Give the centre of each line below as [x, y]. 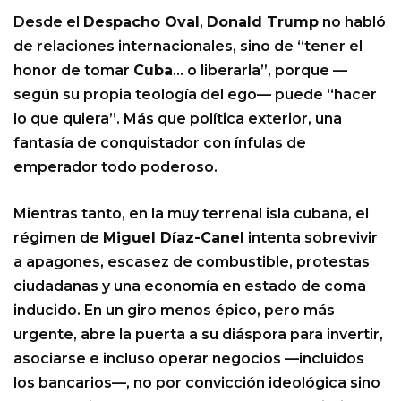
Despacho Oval [141, 22]
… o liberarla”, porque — [260, 71]
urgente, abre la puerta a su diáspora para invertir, [198, 335]
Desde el [48, 22]
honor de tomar [73, 71]
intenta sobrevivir [311, 238]
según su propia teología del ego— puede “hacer [195, 95]
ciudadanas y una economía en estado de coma [190, 286]
